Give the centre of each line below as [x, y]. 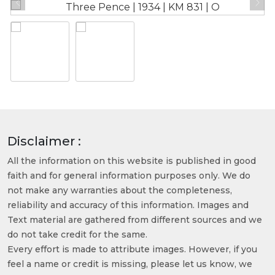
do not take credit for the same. [77, 234]
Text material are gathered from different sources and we [135, 219]
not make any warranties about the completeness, [120, 190]
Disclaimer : [44, 141]
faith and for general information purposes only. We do [129, 175]
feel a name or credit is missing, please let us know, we [130, 264]
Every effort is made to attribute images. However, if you [132, 249]
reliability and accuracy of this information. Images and [128, 205]
